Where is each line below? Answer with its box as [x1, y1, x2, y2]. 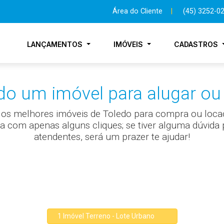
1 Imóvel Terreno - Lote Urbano [57, 212, 154, 220]
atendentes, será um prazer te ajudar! [34, 131, 190, 142]
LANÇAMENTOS [27, 40, 85, 48]
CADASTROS [174, 40, 220, 48]
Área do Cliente [112, 7, 162, 16]
